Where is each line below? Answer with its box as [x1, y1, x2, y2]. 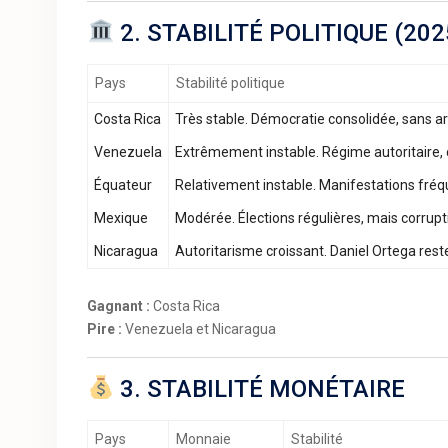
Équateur [94, 177, 152, 193]
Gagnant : [87, 298, 150, 314]
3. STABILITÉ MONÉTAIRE [114, 375, 406, 403]
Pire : [87, 321, 122, 337]
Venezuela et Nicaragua [122, 321, 276, 337]
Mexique [94, 210, 148, 226]
